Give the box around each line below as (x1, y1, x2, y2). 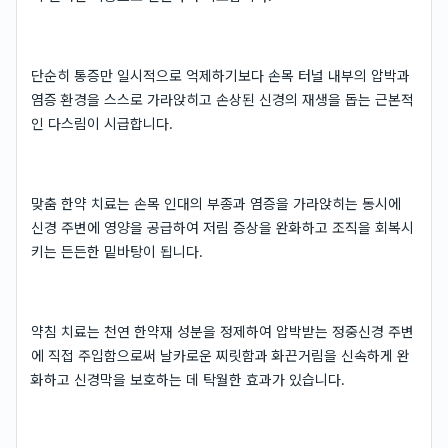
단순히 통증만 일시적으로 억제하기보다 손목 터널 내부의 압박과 (31, 67, 410, 84)
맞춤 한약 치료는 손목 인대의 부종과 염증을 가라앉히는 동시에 (31, 195, 401, 212)
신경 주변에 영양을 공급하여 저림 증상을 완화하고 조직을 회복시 (31, 219, 414, 236)
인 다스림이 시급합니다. (31, 115, 173, 132)
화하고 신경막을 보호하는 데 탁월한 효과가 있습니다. (31, 371, 345, 388)
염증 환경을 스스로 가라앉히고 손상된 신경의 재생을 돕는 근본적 (31, 91, 414, 108)
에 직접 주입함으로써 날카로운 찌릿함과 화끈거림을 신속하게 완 (31, 347, 410, 364)
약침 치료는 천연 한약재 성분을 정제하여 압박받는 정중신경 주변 (31, 323, 414, 340)
